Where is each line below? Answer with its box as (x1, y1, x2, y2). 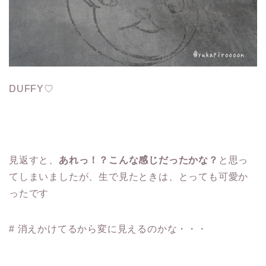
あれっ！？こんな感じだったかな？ (59, 154, 218, 165)
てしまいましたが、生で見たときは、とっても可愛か (9, 171, 249, 182)
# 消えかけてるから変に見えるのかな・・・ (9, 223, 207, 234)
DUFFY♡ (9, 83, 54, 94)
